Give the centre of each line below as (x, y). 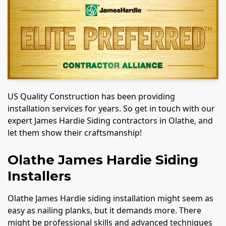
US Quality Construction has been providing (91, 96)
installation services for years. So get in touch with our (111, 108)
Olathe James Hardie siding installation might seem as (110, 198)
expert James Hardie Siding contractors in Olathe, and (110, 120)
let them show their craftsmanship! (76, 132)
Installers (39, 176)
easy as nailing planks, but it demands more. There (104, 210)
